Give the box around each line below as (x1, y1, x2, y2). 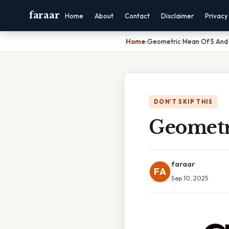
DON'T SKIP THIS (154, 98, 213, 105)
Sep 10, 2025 (171, 174, 209, 182)
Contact (125, 12, 150, 20)
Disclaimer (161, 12, 194, 20)
